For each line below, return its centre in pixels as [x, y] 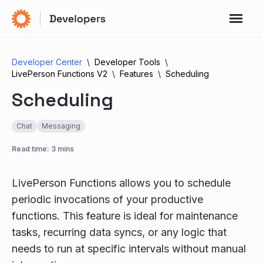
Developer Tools [127, 62]
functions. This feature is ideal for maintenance [125, 216]
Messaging [61, 126]
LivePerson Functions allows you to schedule [121, 183]
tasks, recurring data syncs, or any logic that [119, 232]
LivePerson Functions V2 [60, 74]
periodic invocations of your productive [107, 199]
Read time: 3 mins [43, 149]
